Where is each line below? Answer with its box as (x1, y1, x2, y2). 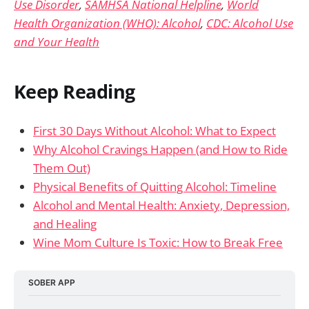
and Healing (33, 215, 97, 232)
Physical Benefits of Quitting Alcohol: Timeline (33, 178, 277, 195)
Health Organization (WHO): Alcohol (14, 14, 201, 31)
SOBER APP (28, 277, 76, 288)
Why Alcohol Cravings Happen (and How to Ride (33, 141, 288, 157)
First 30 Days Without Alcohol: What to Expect (33, 122, 276, 139)
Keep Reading (14, 79, 135, 105)
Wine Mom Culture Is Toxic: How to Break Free (33, 234, 283, 250)
